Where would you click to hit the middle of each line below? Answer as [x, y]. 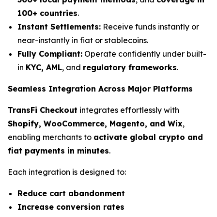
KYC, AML [44, 67]
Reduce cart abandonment [71, 193]
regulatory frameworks [130, 67]
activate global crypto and [148, 137]
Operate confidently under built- [144, 54]
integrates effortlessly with [128, 110]
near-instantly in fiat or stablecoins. [83, 40]
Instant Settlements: [59, 27]
